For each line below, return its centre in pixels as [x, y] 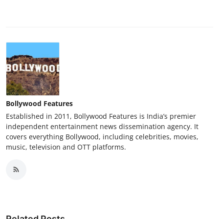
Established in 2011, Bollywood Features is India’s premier [101, 116]
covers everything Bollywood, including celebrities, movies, [102, 136]
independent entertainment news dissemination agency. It [102, 126]
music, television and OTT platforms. [66, 147]
